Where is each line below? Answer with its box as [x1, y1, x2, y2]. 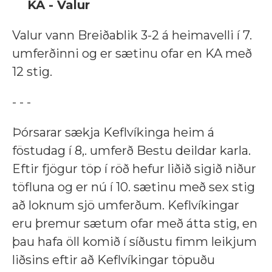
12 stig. [12, 64, 52, 80]
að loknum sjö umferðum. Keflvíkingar [12, 198, 239, 213]
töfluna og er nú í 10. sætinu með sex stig [12, 180, 255, 195]
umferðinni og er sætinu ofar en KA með [12, 46, 252, 61]
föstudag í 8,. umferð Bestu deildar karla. [12, 143, 251, 158]
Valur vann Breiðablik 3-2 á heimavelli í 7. [12, 28, 252, 43]
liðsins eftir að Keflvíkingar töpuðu [12, 253, 215, 268]
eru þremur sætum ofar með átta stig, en [12, 216, 257, 231]
